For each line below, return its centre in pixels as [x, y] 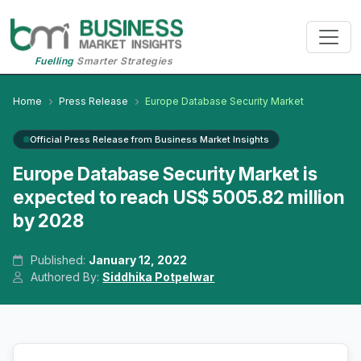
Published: [58, 260]
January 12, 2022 [138, 260]
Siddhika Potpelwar [159, 277]
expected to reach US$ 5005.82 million [179, 197]
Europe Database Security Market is [165, 174]
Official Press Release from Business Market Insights [149, 140]
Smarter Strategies [123, 61]
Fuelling [54, 61]
